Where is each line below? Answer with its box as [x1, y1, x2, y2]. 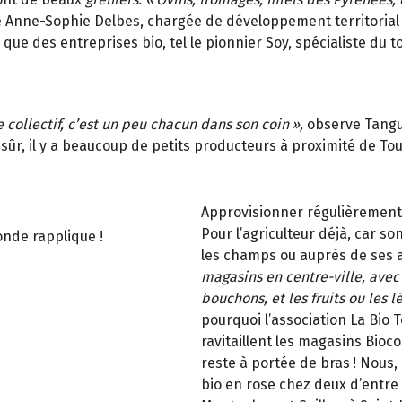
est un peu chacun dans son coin [78, 116, 289, 134]
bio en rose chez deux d [201, 375, 359, 393]
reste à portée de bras [201, 354, 350, 371]
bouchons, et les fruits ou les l [201, 289, 395, 307]
